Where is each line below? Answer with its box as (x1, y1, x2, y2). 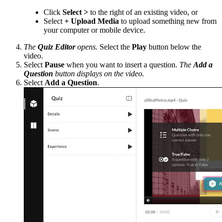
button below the (147, 43, 201, 52)
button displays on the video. (55, 69, 144, 78)
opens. (75, 43, 100, 52)
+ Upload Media (62, 17, 119, 26)
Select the (100, 43, 132, 52)
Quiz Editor (38, 43, 75, 52)
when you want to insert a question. (64, 60, 179, 69)
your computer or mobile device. (44, 26, 145, 35)
